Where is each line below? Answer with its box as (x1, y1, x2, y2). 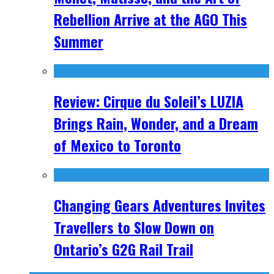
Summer (54, 30, 103, 53)
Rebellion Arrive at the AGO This (54, 8, 247, 31)
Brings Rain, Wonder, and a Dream (54, 112, 258, 135)
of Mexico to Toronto (54, 134, 181, 157)
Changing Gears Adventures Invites (54, 194, 265, 217)
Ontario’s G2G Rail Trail (54, 238, 193, 261)
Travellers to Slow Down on (54, 216, 214, 239)
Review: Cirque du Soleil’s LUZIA (54, 90, 243, 113)
